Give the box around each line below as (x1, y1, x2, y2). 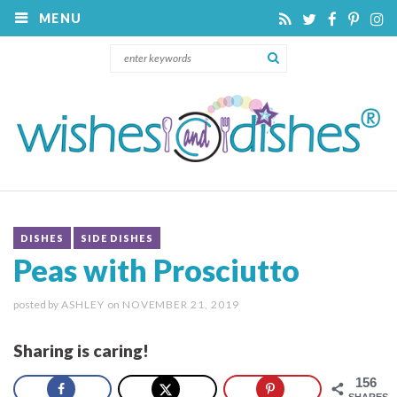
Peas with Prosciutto (13, 251, 300, 288)
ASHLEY (58, 297, 107, 311)
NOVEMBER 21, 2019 (119, 297, 239, 311)
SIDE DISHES (80, 231, 153, 244)
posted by (13, 297, 58, 311)
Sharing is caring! (13, 339, 149, 361)
